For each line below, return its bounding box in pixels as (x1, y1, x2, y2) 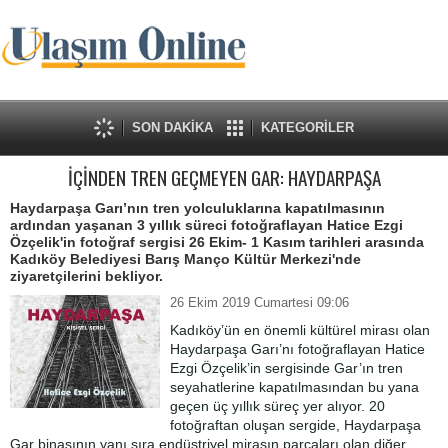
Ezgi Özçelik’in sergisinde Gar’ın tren (170, 360, 403, 376)
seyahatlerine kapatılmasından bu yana (170, 379, 419, 395)
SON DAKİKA (132, 120, 213, 135)
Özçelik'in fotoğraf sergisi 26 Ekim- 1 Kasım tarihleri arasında (10, 234, 424, 250)
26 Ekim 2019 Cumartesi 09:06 (170, 295, 349, 310)
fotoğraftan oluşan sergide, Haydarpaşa (170, 417, 421, 433)
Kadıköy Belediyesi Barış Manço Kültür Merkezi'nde (10, 251, 361, 267)
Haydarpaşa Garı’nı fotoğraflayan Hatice (170, 341, 425, 357)
